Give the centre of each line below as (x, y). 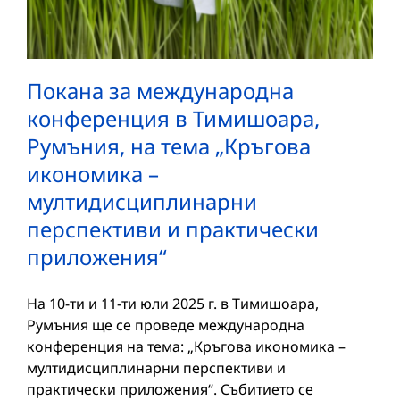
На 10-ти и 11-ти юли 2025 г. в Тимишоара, (173, 304)
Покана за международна (160, 91)
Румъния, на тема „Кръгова (169, 146)
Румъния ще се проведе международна (166, 325)
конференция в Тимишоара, (173, 119)
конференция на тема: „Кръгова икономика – (186, 347)
